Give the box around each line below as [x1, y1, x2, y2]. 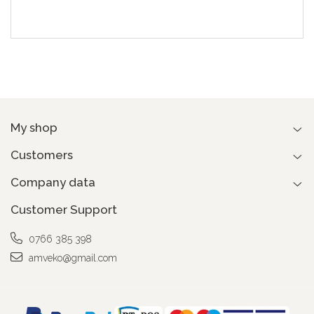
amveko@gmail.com [26, 252, 117, 264]
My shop [11, 121, 57, 135]
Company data [11, 175, 95, 190]
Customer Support [11, 203, 117, 217]
